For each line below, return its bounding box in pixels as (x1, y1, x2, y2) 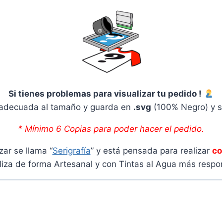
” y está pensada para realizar (90, 145, 212, 156)
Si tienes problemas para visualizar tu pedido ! (8, 88, 204, 99)
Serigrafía (52, 145, 91, 156)
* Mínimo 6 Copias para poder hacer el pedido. (18, 123, 204, 134)
